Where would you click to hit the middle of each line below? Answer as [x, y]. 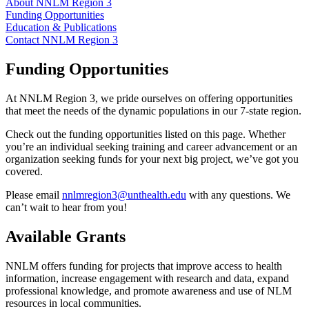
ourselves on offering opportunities [217, 99]
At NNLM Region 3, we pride [73, 99]
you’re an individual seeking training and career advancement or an [151, 147]
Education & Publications [61, 28]
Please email [34, 195]
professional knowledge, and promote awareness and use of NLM [149, 291]
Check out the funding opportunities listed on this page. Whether [146, 134]
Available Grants [66, 237]
